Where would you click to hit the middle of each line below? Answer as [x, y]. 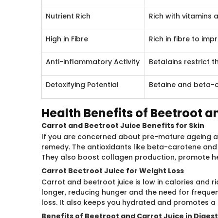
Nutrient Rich [68, 16]
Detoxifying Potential [82, 85]
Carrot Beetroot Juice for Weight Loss [113, 171]
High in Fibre [67, 39]
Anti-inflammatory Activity [93, 62]
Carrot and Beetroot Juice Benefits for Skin [123, 126]
